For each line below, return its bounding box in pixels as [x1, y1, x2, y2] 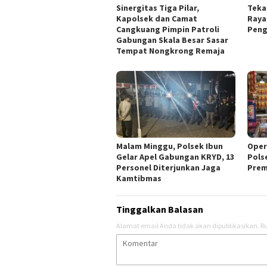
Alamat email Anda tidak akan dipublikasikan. [116, 221, 259, 230]
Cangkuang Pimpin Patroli [116, 23, 219, 35]
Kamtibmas [116, 172, 162, 184]
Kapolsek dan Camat [116, 13, 197, 24]
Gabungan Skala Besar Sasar [116, 34, 228, 45]
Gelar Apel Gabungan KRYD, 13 [116, 151, 234, 162]
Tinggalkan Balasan [116, 203, 203, 215]
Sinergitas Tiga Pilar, [116, 2, 199, 13]
